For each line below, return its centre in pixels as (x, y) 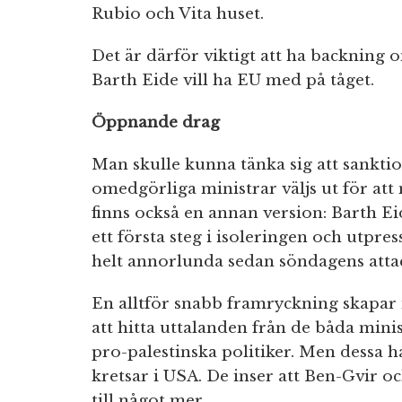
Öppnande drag (156, 123)
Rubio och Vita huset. (178, 14)
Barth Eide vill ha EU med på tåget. (233, 81)
